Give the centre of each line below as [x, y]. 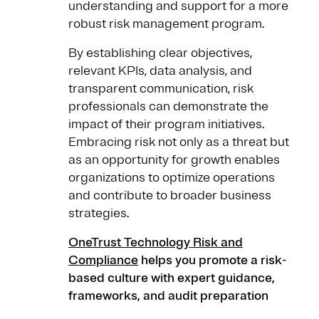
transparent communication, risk [161, 89]
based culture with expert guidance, [172, 278]
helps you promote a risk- [212, 260]
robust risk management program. [168, 24]
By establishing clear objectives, [160, 53]
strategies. [99, 213]
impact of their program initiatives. [166, 124]
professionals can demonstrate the [168, 106]
